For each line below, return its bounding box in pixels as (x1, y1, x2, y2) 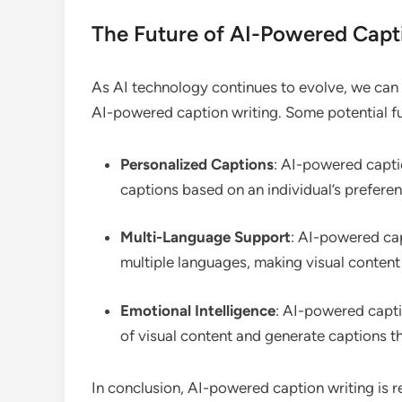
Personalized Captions (120, 154, 274, 173)
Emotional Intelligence (120, 301, 275, 319)
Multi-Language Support (120, 228, 291, 246)
